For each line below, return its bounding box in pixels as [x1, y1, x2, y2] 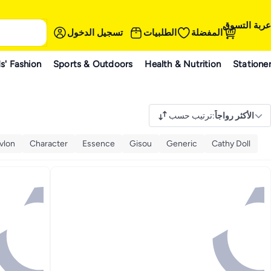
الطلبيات [143, 27, 177, 38]
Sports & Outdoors [53, 58, 133, 70]
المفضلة [191, 27, 223, 38]
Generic [166, 138, 197, 149]
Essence [82, 138, 115, 149]
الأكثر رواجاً [215, 110, 254, 121]
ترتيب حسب [169, 110, 212, 121]
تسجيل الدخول [67, 27, 123, 38]
